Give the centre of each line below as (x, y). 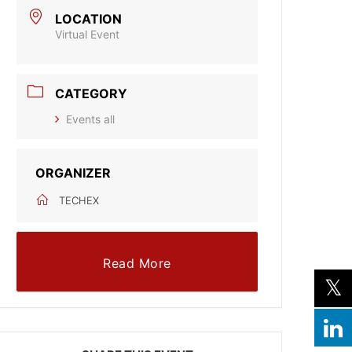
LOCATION (89, 18)
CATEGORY (92, 93)
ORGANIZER (73, 172)
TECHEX (79, 200)
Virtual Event (88, 34)
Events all (91, 119)
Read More (137, 263)
